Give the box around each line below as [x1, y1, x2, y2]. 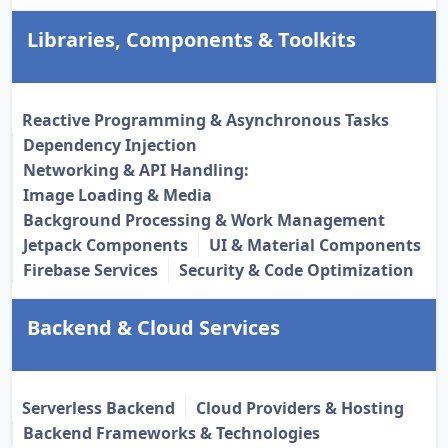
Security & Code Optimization [179, 259, 414, 282]
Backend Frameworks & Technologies [23, 422, 320, 445]
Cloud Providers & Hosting [196, 397, 404, 420]
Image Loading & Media [23, 184, 212, 207]
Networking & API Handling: [23, 159, 249, 182]
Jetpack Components [23, 234, 188, 257]
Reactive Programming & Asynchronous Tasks [22, 109, 389, 132]
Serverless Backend [22, 397, 175, 420]
